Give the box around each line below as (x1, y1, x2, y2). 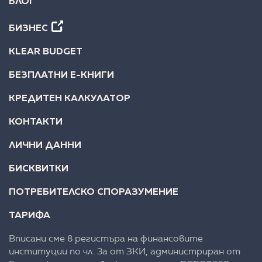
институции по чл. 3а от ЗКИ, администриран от (9, 247, 240, 257)
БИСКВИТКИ (9, 164, 68, 174)
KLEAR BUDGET (9, 47, 82, 57)
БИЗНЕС (9, 24, 48, 33)
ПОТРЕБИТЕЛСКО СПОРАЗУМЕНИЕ (9, 188, 178, 197)
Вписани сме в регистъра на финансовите (9, 235, 203, 244)
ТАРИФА (9, 211, 50, 220)
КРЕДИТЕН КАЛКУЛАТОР (9, 94, 130, 104)
